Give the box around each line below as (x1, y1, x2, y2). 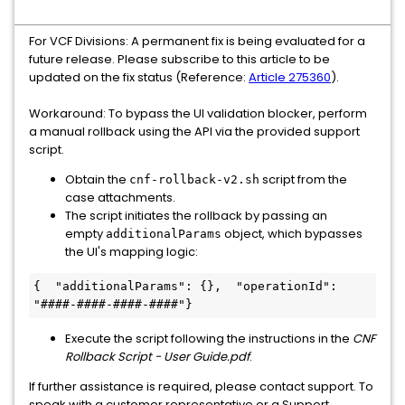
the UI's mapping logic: (65, 243, 198, 260)
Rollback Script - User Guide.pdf (65, 348, 250, 365)
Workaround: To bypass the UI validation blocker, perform (29, 105, 367, 122)
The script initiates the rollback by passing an (65, 207, 327, 224)
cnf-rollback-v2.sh (129, 173, 259, 186)
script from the (259, 171, 347, 188)
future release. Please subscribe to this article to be (29, 51, 330, 68)
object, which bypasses (221, 225, 363, 242)
